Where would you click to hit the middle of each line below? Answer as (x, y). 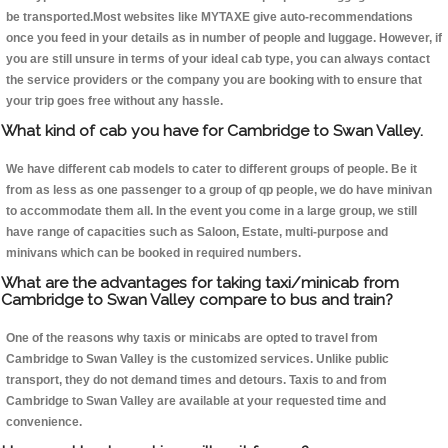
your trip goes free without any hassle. (114, 101)
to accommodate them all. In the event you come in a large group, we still (211, 211)
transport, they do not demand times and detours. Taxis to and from (196, 380)
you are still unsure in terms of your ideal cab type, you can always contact (218, 59)
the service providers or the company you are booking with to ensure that (214, 80)
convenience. (44, 422)
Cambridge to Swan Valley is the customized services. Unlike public (197, 359)
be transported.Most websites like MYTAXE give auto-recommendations (209, 17)
